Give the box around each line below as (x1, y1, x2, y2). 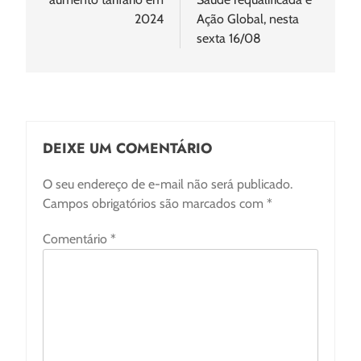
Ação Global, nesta (197, 11, 299, 27)
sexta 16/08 (197, 31, 261, 47)
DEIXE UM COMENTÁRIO (43, 138, 212, 160)
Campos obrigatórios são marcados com (43, 196, 267, 212)
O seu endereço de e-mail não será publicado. (43, 176, 293, 193)
